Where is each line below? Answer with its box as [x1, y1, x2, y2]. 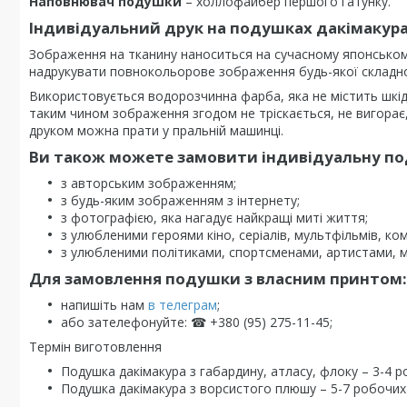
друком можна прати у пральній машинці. [29, 122, 283, 139]
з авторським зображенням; [61, 174, 236, 192]
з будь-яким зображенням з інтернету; [61, 192, 300, 209]
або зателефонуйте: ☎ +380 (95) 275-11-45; [61, 313, 333, 331]
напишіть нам [61, 296, 148, 313]
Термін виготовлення [29, 338, 162, 355]
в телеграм [148, 296, 217, 313]
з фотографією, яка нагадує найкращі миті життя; [61, 209, 368, 226]
